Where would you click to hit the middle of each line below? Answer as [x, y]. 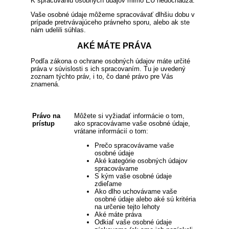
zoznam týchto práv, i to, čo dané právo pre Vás [102, 77]
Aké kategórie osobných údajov [141, 161]
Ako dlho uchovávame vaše [136, 191]
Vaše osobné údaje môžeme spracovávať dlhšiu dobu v [113, 14]
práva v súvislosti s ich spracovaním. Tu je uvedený [108, 69]
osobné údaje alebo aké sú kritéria [145, 199]
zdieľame [108, 184]
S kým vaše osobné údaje [133, 176]
